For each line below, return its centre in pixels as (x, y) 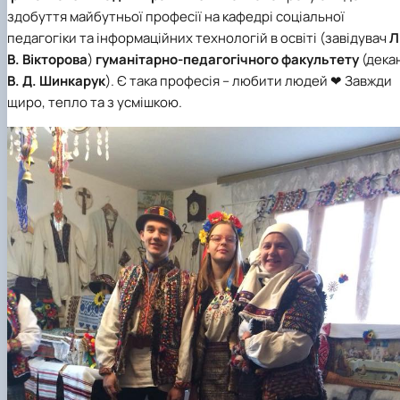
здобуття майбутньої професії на (115, 16)
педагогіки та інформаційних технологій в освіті (163, 37)
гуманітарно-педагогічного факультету (227, 59)
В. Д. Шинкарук (56, 80)
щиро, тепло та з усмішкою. (95, 102)
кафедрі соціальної (283, 16)
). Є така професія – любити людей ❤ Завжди (249, 80)
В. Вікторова (47, 59)
